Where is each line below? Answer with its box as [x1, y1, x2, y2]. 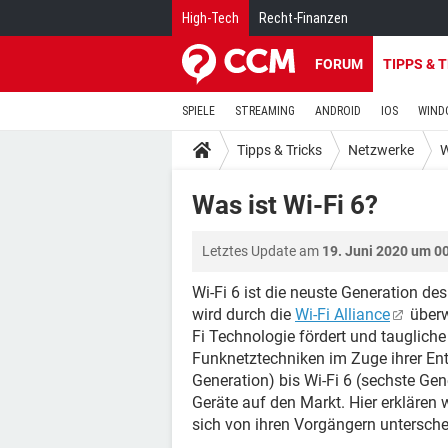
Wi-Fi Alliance [295, 305, 390, 324]
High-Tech [182, 10, 239, 26]
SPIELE [182, 104, 215, 118]
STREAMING [235, 104, 295, 118]
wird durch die [192, 305, 295, 324]
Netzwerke [348, 141, 414, 158]
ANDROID [315, 104, 361, 118]
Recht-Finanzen [259, 10, 348, 26]
